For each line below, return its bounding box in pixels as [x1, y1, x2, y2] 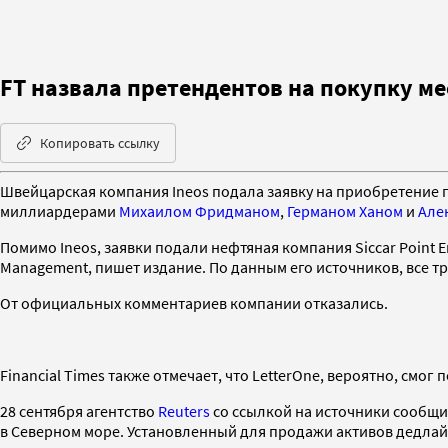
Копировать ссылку [40, 133, 160, 152]
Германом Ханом [287, 200, 403, 221]
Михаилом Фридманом [119, 200, 280, 221]
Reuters [158, 400, 210, 421]
